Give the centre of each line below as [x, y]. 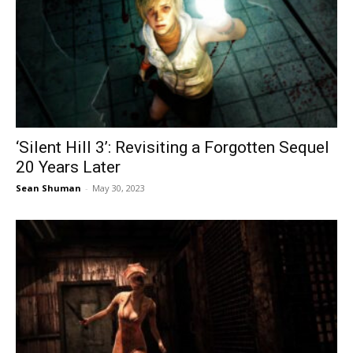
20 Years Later [68, 167]
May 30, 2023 [119, 188]
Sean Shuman [48, 188]
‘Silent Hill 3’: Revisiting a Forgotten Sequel [173, 147]
